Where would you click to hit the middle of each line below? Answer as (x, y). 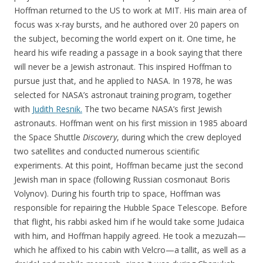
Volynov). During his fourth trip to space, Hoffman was (117, 194)
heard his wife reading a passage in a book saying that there (128, 53)
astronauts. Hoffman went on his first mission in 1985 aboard (131, 123)
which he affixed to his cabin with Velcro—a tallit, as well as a (130, 250)
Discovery (100, 137)
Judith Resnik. (57, 109)
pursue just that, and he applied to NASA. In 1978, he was (123, 81)
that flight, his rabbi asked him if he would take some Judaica (129, 222)
